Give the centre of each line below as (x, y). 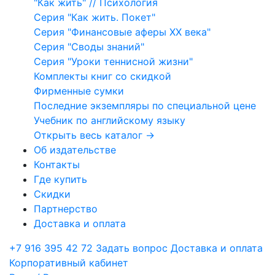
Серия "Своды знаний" (89, 46)
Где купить (60, 179)
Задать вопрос (132, 248)
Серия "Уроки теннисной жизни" (113, 61)
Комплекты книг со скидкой (103, 76)
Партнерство (66, 208)
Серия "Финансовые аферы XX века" (122, 32)
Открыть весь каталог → (94, 135)
